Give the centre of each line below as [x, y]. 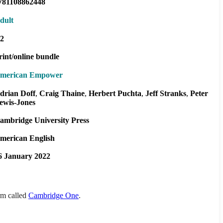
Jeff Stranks [166, 93]
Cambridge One [54, 195]
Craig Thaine [62, 93]
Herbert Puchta [115, 93]
